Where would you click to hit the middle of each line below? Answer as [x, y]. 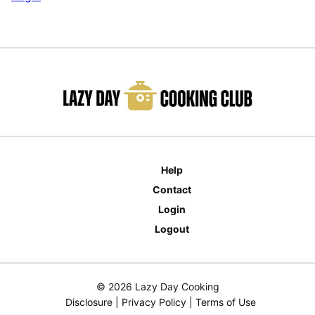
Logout [172, 229]
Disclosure [89, 302]
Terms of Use [225, 302]
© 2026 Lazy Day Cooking [157, 287]
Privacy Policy [154, 302]
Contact [172, 189]
